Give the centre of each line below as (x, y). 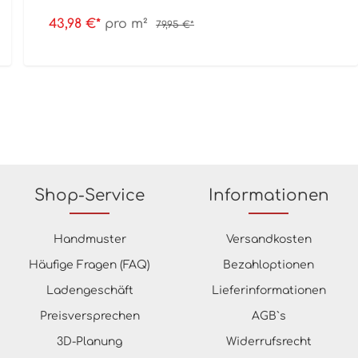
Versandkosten (268, 239)
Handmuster (89, 239)
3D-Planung (89, 341)
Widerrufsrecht (268, 341)
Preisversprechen (89, 316)
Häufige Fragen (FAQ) (89, 265)
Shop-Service (89, 195)
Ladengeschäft (89, 290)
